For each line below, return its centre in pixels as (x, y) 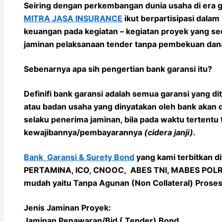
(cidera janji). (171, 132)
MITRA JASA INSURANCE (73, 18)
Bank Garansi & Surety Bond (79, 157)
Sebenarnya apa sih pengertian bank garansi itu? (118, 69)
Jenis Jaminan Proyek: (67, 207)
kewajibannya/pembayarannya (84, 132)
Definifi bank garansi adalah (77, 93)
